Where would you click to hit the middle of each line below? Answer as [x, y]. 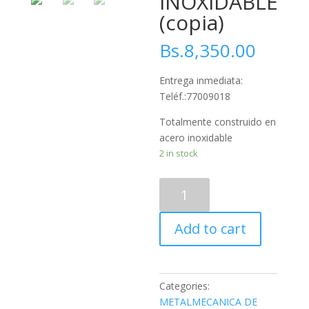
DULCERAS [184, 265]
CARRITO [180, 186]
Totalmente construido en [218, 122]
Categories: [185, 286]
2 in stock [179, 153]
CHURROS [182, 217]
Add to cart [211, 229]
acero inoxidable [196, 138]
